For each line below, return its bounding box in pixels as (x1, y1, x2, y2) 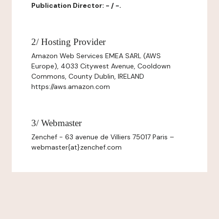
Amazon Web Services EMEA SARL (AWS (31, 51, 161, 60)
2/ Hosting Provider (31, 37, 106, 47)
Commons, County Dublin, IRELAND (31, 72, 144, 81)
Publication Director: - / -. (31, 1, 121, 10)
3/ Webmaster (31, 118, 82, 128)
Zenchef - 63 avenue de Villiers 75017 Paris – (31, 132, 174, 141)
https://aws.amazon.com (31, 82, 110, 91)
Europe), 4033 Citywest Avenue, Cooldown (31, 62, 171, 70)
